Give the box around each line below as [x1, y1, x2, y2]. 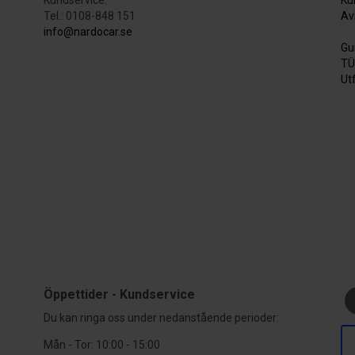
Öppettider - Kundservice [44, 286, 196, 302]
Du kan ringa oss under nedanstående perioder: [44, 311, 280, 324]
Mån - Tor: [44, 338, 97, 351]
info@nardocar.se [44, 25, 133, 38]
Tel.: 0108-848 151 [44, 9, 136, 22]
